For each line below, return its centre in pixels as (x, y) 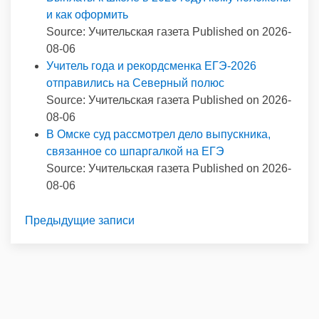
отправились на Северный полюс (135, 83)
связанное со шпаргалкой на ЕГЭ (135, 151)
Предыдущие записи (80, 220)
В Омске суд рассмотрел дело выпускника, (158, 134)
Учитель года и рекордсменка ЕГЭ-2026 (151, 66)
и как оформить (87, 15)
